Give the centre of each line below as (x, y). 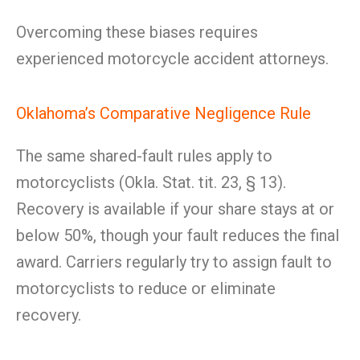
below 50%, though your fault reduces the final (178, 235)
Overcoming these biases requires (137, 32)
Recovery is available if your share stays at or (175, 209)
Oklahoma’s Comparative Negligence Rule (164, 113)
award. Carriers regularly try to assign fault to (174, 262)
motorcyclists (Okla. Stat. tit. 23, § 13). (151, 182)
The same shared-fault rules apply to (144, 156)
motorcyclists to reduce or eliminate (146, 288)
